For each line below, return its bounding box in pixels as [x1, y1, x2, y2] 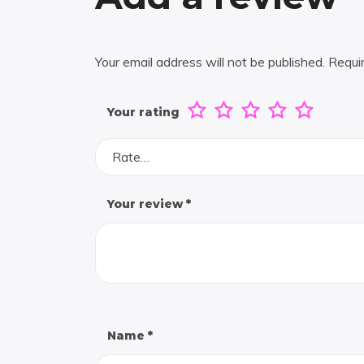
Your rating [107, 104, 180, 119]
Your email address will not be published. [95, 53, 325, 70]
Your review [107, 196, 186, 211]
